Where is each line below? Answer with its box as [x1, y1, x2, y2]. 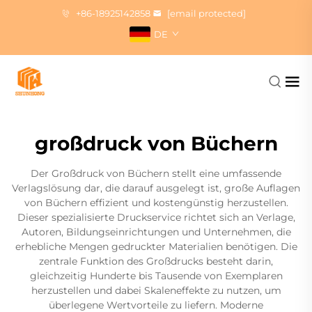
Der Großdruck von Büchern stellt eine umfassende [31, 167, 281, 180]
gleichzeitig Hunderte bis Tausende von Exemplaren [29, 270, 283, 282]
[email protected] [166, 8, 246, 19]
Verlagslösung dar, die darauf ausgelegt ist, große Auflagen [12, 182, 300, 194]
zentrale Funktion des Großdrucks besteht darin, [39, 255, 273, 267]
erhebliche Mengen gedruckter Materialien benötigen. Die [15, 240, 297, 253]
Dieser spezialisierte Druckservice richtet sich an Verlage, [17, 211, 295, 224]
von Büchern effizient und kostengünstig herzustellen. [24, 196, 288, 209]
